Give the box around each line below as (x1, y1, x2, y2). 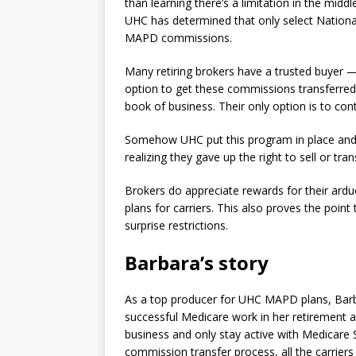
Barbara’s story (125, 250, 269, 276)
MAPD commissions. (125, 30, 232, 45)
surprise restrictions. (125, 218, 228, 233)
